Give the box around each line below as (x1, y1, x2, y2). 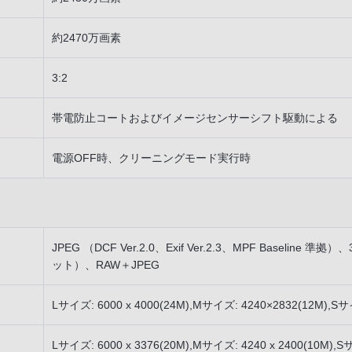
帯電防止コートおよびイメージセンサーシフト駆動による (52, 112, 338, 124)
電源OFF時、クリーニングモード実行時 (52, 152, 251, 164)
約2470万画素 (52, 31, 121, 44)
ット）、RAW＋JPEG (52, 258, 159, 271)
